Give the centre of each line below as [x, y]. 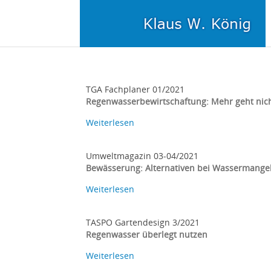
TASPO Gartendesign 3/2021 [143, 222]
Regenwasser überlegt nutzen [147, 234]
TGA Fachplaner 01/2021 [135, 89]
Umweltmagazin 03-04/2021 [142, 156]
